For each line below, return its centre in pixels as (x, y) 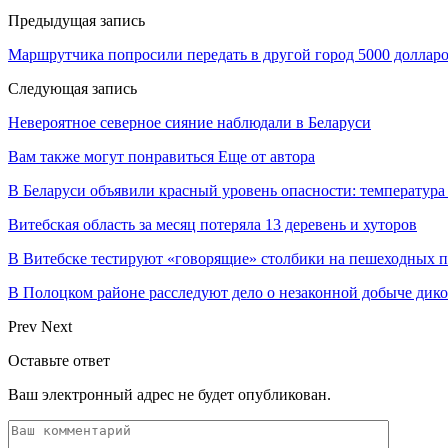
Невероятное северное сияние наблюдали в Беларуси (189, 122)
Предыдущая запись (76, 20)
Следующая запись (72, 88)
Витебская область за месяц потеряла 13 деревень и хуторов (212, 224)
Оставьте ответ (59, 360)
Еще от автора (266, 156)
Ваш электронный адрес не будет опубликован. (169, 394)
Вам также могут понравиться (111, 156)
